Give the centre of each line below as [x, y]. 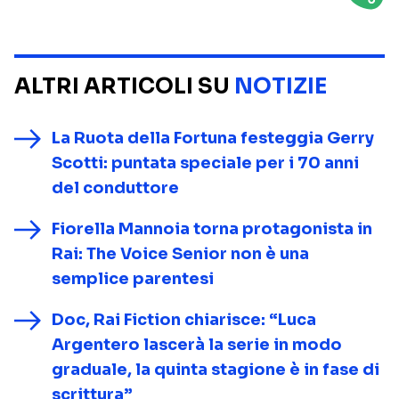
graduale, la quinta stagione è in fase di [216, 370]
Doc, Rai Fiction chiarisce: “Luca [184, 320]
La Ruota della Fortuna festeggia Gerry [213, 138]
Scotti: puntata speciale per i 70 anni [205, 163]
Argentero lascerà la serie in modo [197, 345]
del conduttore [115, 188]
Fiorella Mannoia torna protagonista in [212, 229]
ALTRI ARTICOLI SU [124, 86]
